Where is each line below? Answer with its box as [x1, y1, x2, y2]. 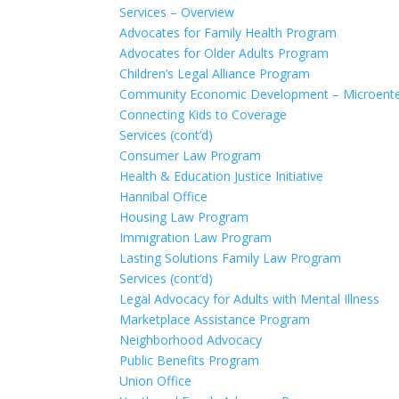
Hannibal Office [119, 188, 208, 205]
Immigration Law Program [119, 229, 273, 246]
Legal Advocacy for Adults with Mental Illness [119, 290, 380, 307]
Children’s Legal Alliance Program [119, 65, 311, 82]
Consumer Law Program [119, 147, 262, 164]
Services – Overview [119, 4, 235, 20]
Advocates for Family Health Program [119, 24, 338, 41]
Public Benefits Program [119, 352, 260, 369]
